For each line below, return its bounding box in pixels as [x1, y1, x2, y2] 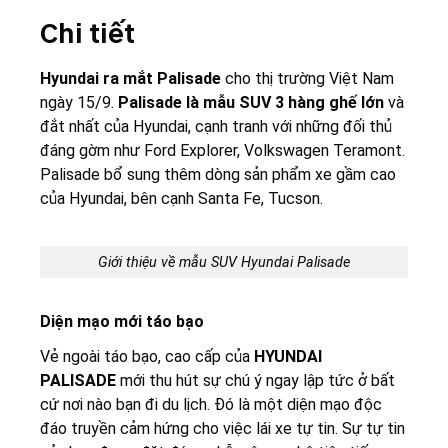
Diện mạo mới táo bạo [40, 312, 204, 332]
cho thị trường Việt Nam [221, 68, 394, 88]
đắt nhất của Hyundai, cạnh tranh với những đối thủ [40, 116, 392, 136]
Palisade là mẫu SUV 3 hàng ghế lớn [118, 92, 384, 112]
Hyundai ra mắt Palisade [40, 68, 221, 88]
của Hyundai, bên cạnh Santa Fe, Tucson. [40, 188, 323, 208]
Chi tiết [40, 16, 135, 52]
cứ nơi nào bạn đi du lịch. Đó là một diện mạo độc [40, 395, 382, 415]
